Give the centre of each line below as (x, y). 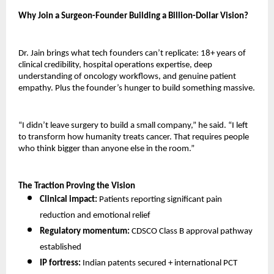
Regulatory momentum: (85, 232)
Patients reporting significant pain (160, 200)
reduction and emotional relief (96, 216)
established (61, 248)
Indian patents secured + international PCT (159, 264)
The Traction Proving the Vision (77, 187)
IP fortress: (60, 264)
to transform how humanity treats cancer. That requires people (134, 138)
